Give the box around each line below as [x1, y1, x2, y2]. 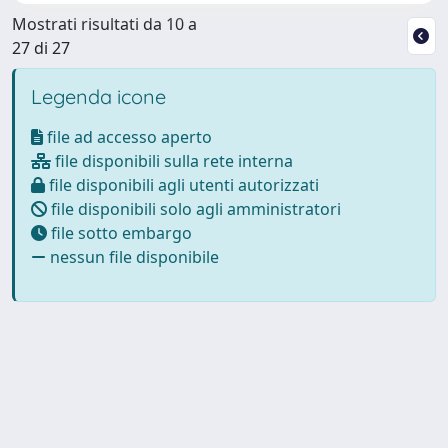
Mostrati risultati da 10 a [12, 12, 197, 35]
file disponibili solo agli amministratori [47, 197, 341, 220]
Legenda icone [31, 83, 166, 109]
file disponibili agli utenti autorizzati [45, 173, 319, 196]
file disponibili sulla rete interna [51, 149, 293, 172]
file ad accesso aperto [43, 125, 212, 148]
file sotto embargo [47, 221, 192, 244]
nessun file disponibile [46, 245, 219, 268]
